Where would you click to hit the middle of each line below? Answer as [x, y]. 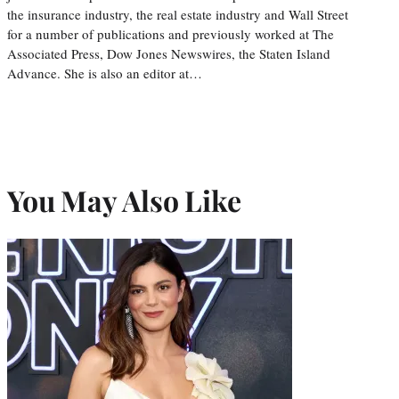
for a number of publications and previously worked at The [171, 33]
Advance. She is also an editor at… [105, 73]
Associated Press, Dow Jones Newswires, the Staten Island [169, 53]
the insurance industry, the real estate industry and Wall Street [178, 14]
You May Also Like [124, 200]
